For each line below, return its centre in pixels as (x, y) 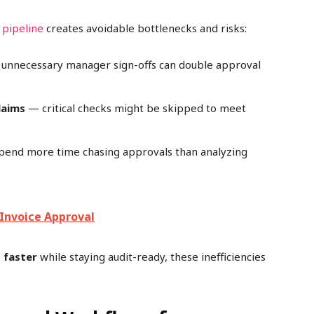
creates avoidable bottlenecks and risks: (145, 28)
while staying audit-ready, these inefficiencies (151, 257)
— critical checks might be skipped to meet (136, 108)
